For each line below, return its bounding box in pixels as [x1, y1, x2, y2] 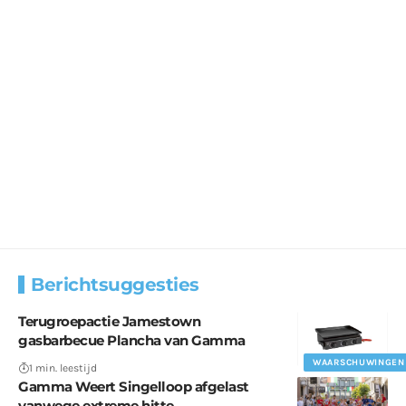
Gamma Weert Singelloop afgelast [18, 378, 249, 396]
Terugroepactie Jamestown [18, 313, 200, 331]
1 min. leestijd [29, 362, 97, 375]
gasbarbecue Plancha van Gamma [18, 332, 246, 350]
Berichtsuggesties [31, 274, 199, 296]
